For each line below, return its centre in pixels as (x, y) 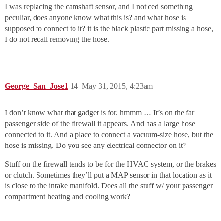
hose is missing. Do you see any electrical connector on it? (95, 146)
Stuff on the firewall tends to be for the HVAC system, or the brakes (110, 164)
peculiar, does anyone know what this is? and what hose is (95, 18)
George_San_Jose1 (37, 86)
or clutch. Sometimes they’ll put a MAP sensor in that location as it (108, 175)
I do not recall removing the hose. (57, 39)
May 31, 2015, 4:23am (117, 86)
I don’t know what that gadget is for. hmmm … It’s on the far (100, 113)
